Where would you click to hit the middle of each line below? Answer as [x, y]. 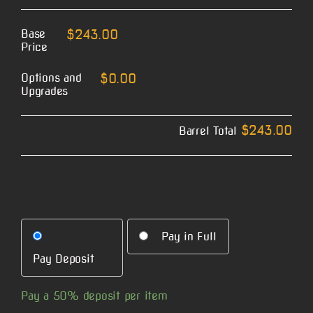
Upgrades [45, 92]
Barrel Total [210, 131]
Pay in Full [189, 236]
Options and [51, 78]
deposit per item [123, 296]
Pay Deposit [64, 259]
